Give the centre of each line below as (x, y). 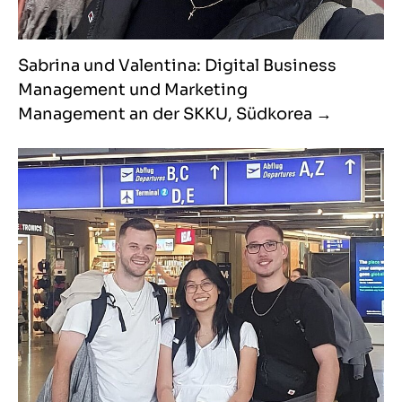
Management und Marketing (133, 90)
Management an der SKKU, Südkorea (165, 114)
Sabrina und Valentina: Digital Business (177, 66)
